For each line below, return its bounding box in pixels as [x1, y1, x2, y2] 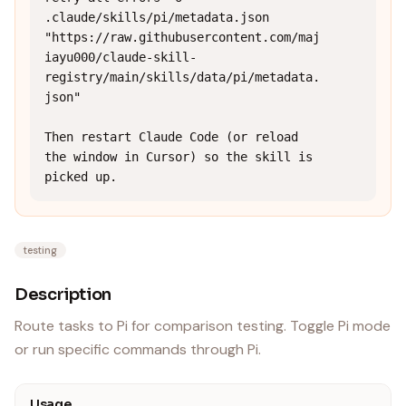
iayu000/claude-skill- [44, 50, 197, 64]
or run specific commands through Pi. [14, 340, 261, 359]
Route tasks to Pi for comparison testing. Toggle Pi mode [14, 316, 391, 335]
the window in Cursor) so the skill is [44, 150, 313, 164]
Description [14, 285, 112, 304]
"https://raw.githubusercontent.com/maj [44, 30, 320, 44]
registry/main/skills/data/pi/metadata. [44, 70, 320, 84]
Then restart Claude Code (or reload [44, 130, 298, 144]
